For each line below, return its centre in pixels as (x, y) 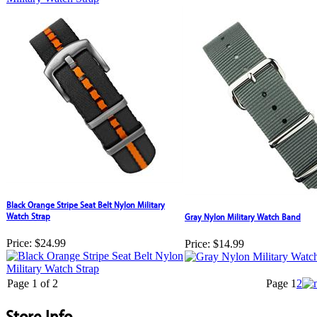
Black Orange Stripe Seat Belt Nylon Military (86, 205)
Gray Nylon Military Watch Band (243, 217)
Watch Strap (28, 216)
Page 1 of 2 (33, 283)
